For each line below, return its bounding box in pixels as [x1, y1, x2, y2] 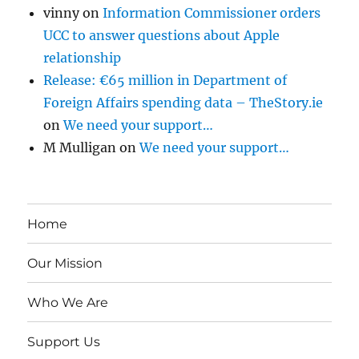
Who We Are [27, 294, 109, 310]
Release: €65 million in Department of [43, 72, 288, 89]
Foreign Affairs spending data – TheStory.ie [43, 95, 324, 111]
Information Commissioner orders [103, 5, 321, 22]
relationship [43, 50, 122, 67]
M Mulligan [43, 139, 117, 156]
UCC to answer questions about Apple [43, 27, 280, 44]
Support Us [27, 333, 101, 349]
